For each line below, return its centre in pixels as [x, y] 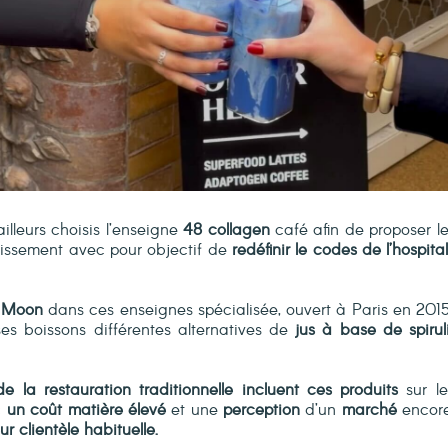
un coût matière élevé [86, 411]
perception [262, 411]
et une [194, 411]
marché [369, 411]
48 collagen [226, 231]
